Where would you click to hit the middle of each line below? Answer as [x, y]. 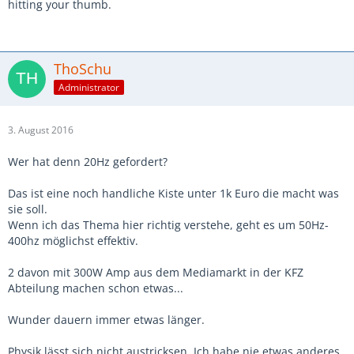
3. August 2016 [41, 130]
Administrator [89, 87]
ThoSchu [83, 69]
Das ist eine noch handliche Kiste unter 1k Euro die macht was [173, 193]
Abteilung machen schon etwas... [96, 288]
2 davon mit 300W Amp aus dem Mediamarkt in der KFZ [156, 272]
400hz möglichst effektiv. [73, 241]
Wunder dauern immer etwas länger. [106, 320]
